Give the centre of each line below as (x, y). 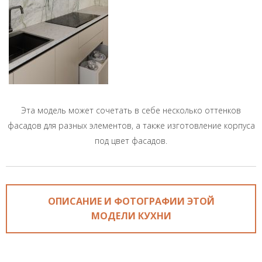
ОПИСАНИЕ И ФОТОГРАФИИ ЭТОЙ (131, 201)
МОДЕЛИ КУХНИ (131, 216)
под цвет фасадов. (131, 141)
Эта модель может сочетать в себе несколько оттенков (131, 110)
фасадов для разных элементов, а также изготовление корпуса (131, 125)
